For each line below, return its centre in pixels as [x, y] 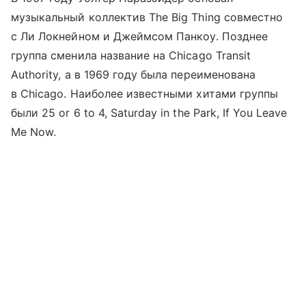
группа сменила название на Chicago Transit [131, 56]
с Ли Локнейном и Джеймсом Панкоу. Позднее [139, 37]
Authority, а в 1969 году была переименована [134, 75]
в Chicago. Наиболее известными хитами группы [145, 94]
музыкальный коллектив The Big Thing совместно [147, 17]
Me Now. [34, 132]
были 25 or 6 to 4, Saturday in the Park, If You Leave [149, 113]
